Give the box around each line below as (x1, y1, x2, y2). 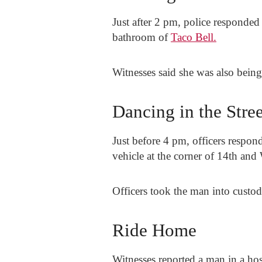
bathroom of (112, 31, 171, 44)
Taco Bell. (171, 31, 216, 44)
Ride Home (112, 220, 196, 241)
